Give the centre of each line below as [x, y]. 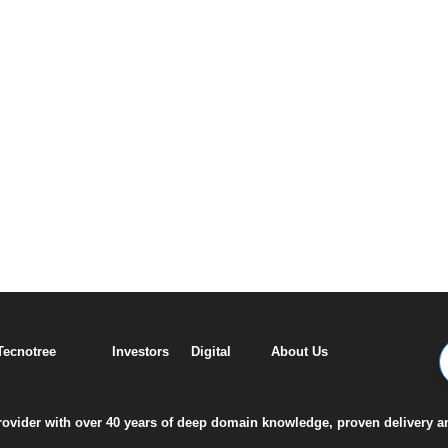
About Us [299, 351]
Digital [211, 351]
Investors [141, 351]
